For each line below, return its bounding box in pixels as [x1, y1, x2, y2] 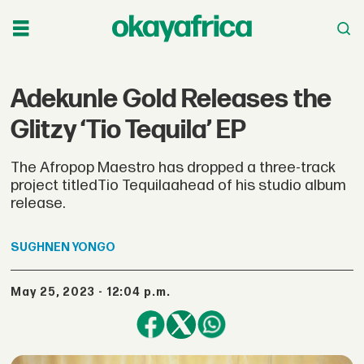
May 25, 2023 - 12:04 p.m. [22, 284, 171, 299]
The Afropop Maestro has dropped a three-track [11, 158, 336, 177]
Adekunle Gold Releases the [11, 83, 332, 115]
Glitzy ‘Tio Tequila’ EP [11, 114, 247, 146]
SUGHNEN [11, 240, 71, 255]
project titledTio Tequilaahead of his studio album [11, 175, 347, 195]
